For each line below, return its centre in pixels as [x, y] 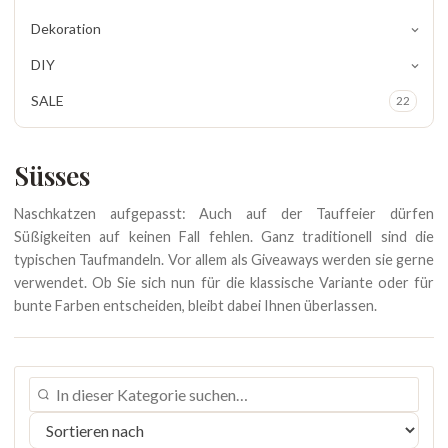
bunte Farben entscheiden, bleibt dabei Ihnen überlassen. [195, 305]
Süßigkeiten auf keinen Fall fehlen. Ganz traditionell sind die [224, 236]
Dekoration [66, 28]
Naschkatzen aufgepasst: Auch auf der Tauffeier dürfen [224, 213]
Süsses [52, 175]
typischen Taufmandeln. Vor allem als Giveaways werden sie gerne [224, 259]
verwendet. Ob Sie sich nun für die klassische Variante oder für [224, 282]
